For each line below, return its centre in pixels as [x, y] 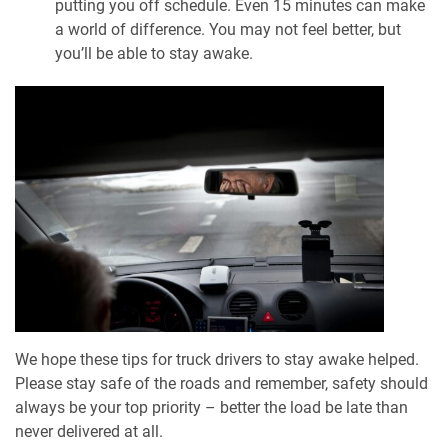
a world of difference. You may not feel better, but [228, 29]
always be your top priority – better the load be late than [211, 407]
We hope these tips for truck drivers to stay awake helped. [217, 359]
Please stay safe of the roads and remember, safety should [221, 383]
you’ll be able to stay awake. [154, 53]
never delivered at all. [89, 431]
